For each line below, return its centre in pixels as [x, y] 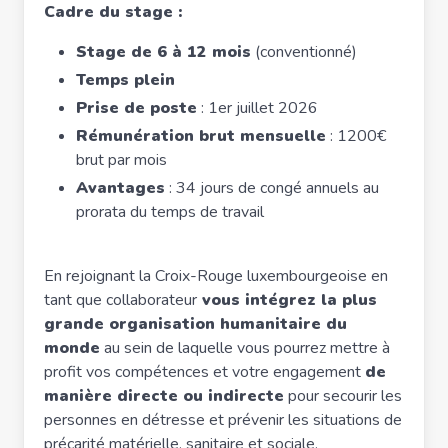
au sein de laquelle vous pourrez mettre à [245, 348]
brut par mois [121, 160]
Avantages [120, 188]
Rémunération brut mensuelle [201, 136]
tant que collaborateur [120, 300]
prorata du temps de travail [170, 212]
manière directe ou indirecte [164, 396]
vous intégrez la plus [287, 300]
